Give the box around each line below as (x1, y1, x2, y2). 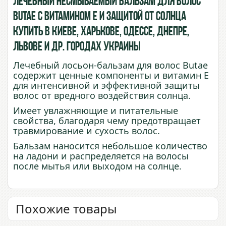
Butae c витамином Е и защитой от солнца (13, 11, 186, 24)
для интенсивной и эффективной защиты (13, 79, 200, 92)
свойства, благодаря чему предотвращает (13, 115, 201, 127)
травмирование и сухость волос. (13, 125, 160, 137)
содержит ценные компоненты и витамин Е (13, 69, 209, 82)
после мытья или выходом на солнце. (13, 160, 182, 173)
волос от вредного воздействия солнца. (13, 89, 191, 102)
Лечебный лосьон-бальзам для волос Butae (13, 59, 208, 72)
